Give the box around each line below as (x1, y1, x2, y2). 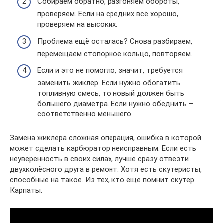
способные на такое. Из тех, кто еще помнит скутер (10, 175, 194, 184)
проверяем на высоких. (37, 20, 117, 29)
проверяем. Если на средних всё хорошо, (37, 9, 178, 18)
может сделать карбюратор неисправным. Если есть (10, 144, 196, 153)
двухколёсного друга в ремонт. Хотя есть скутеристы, (10, 165, 202, 174)
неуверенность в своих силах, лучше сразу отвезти (10, 154, 189, 163)
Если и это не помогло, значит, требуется (37, 66, 183, 75)
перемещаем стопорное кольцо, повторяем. (37, 49, 192, 58)
